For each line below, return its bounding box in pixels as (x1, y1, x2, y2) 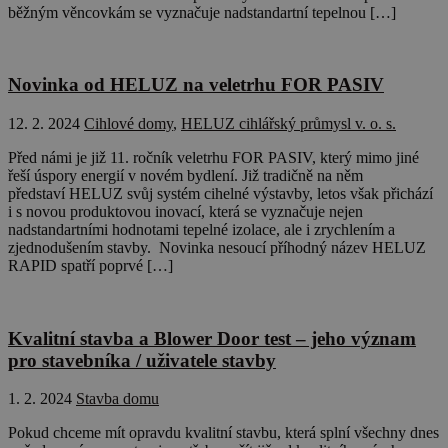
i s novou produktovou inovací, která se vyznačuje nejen (8, 203, 363, 220)
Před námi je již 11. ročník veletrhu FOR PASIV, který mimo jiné (8, 149, 419, 166)
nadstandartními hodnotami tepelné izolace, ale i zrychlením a (8, 221, 395, 238)
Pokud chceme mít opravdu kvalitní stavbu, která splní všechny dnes (8, 424, 439, 442)
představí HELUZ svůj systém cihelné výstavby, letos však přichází (8, 185, 433, 202)
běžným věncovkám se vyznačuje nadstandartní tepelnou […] (8, 3, 396, 21)
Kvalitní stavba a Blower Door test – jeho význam (8, 327, 416, 349)
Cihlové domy (84, 115, 173, 132)
